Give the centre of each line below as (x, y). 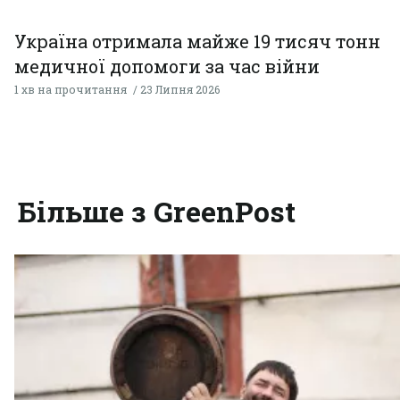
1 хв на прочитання (71, 90)
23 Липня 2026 (180, 90)
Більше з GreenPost (157, 212)
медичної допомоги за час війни (167, 67)
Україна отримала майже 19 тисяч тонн (197, 42)
